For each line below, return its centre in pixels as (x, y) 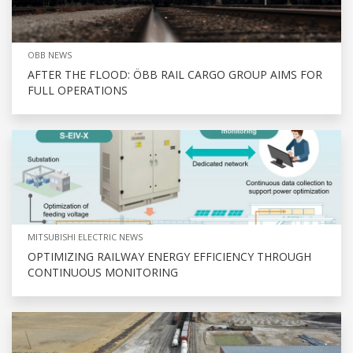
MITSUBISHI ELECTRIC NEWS (85, 236)
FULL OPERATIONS (78, 90)
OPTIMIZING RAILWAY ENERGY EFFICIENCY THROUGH (169, 256)
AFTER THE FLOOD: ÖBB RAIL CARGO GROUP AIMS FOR (175, 74)
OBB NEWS (50, 54)
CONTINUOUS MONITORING (103, 272)
